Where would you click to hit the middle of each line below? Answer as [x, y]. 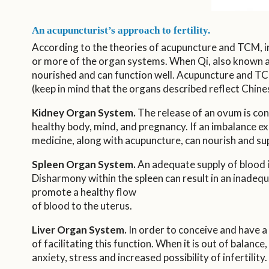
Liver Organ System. [79, 229]
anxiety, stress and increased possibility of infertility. [149, 257]
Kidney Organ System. [83, 112]
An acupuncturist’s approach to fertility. [121, 30]
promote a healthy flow [84, 192]
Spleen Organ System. [83, 164]
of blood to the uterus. [82, 205]
